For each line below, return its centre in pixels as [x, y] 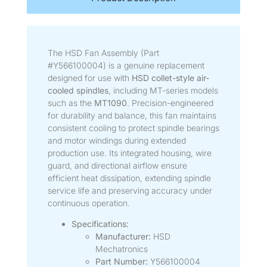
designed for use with [89, 77]
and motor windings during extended [117, 140]
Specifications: [100, 223]
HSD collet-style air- [170, 77]
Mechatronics [121, 249]
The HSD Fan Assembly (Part [103, 52]
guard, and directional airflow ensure [117, 165]
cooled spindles [78, 90]
